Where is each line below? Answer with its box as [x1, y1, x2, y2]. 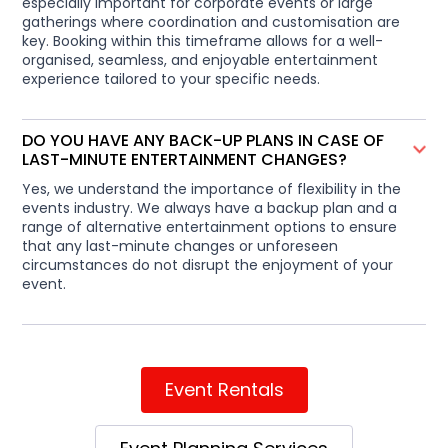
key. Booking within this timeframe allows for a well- [22, 30, 384, 51]
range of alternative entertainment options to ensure [22, 216, 398, 237]
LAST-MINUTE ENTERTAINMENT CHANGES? [22, 147, 348, 171]
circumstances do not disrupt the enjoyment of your [22, 254, 394, 275]
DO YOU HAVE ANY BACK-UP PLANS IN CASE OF [22, 128, 385, 152]
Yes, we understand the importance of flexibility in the [22, 178, 402, 199]
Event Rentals [164, 376, 284, 402]
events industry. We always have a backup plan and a [22, 197, 398, 218]
